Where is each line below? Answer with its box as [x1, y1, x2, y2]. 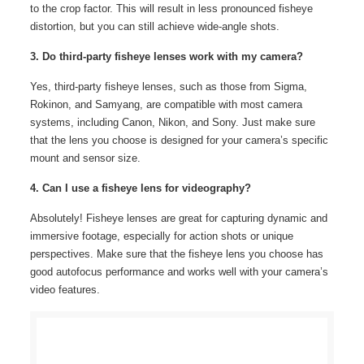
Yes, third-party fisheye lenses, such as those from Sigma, [29, 80, 307, 93]
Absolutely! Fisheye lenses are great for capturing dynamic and [29, 211, 327, 224]
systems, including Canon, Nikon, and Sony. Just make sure [29, 115, 315, 128]
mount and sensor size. [29, 151, 141, 164]
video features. [29, 283, 100, 296]
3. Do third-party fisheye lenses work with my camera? [29, 50, 303, 63]
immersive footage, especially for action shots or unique [29, 229, 293, 242]
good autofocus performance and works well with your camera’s [29, 265, 328, 278]
